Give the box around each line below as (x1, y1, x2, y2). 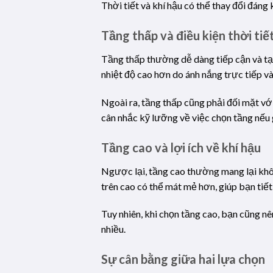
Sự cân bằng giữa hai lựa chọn (101, 252, 266, 267)
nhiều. (101, 223, 126, 235)
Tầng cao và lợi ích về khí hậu (101, 140, 261, 155)
